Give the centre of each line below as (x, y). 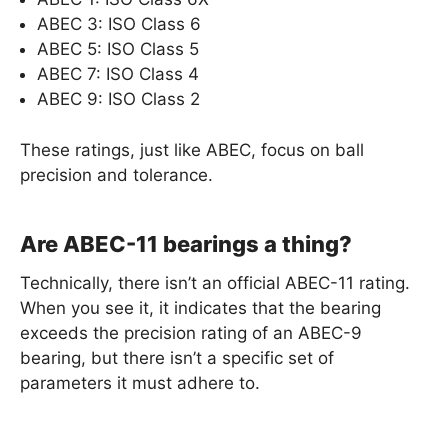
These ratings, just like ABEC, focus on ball (192, 149)
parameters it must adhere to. (140, 382)
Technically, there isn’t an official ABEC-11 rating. (215, 282)
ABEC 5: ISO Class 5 (118, 49)
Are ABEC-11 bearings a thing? (186, 243)
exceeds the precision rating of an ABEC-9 (191, 332)
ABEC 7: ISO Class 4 (118, 74)
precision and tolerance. (116, 174)
